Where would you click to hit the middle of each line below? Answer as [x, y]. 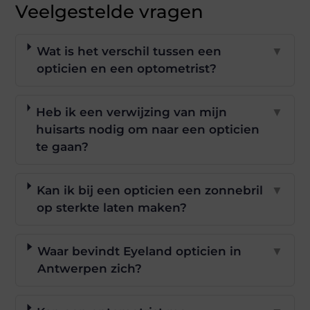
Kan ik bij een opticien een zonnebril [149, 190]
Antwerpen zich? [90, 268]
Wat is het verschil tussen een [129, 51]
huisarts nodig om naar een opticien [147, 129]
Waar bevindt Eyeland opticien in [140, 251]
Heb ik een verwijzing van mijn [131, 112]
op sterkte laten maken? [111, 208]
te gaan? [62, 147]
